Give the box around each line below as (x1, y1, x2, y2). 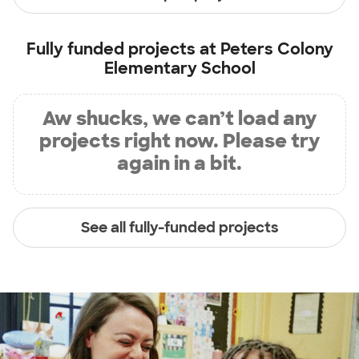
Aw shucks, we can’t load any (42, 106, 317, 131)
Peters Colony (220, 38, 333, 59)
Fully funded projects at (26, 38, 220, 59)
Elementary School (103, 58, 256, 79)
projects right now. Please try (39, 128, 320, 153)
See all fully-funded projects (80, 217, 279, 237)
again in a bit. (117, 151, 242, 175)
